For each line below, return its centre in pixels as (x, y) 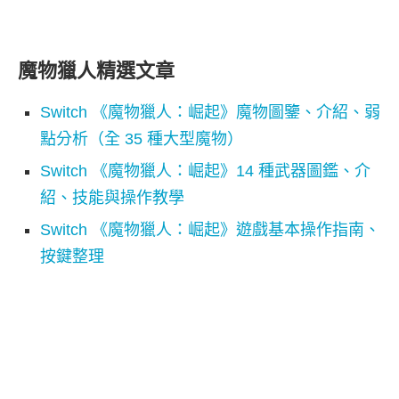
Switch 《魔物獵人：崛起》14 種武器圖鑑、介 (205, 171)
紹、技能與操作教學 (112, 197)
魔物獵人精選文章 (96, 70)
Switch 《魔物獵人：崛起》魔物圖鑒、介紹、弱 (210, 112)
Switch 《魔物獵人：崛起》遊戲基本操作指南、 (210, 229)
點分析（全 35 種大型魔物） (142, 138)
